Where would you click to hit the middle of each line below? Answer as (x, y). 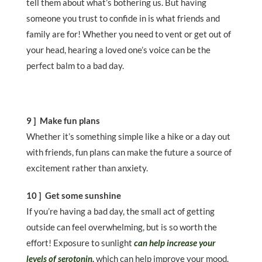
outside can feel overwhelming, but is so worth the (122, 227)
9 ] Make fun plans (63, 121)
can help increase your (175, 243)
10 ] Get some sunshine (74, 196)
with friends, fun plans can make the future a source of (129, 152)
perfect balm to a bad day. (76, 66)
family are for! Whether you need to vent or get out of (129, 34)
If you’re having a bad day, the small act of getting (120, 211)
